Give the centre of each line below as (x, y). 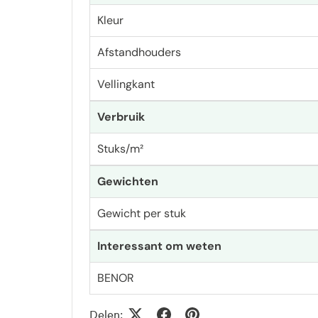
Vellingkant (126, 84)
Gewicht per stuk (142, 213)
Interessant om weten (160, 246)
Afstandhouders (139, 52)
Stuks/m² (121, 148)
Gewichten (128, 181)
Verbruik (121, 116)
